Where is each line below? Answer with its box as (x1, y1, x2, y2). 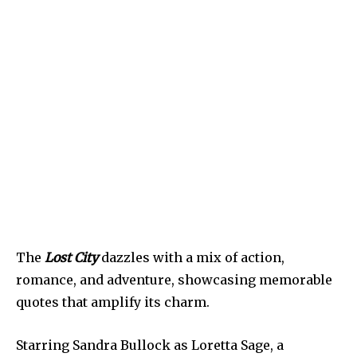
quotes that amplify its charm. (16, 293, 210, 310)
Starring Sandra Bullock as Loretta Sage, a (16, 336, 284, 353)
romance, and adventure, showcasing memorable (16, 271, 332, 288)
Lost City (45, 249, 98, 265)
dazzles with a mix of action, (98, 249, 284, 265)
